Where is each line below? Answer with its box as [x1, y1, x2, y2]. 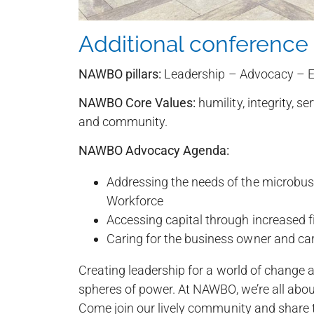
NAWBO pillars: [78, 66, 162, 81]
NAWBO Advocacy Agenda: [78, 142, 230, 158]
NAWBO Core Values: [78, 95, 196, 110]
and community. [78, 114, 168, 129]
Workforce [106, 193, 164, 208]
